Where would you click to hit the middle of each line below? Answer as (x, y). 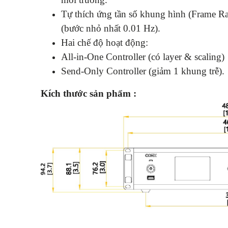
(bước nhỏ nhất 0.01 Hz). (111, 28)
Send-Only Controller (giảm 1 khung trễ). (143, 71)
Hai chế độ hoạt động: (105, 42)
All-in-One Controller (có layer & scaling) (143, 56)
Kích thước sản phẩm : (89, 93)
